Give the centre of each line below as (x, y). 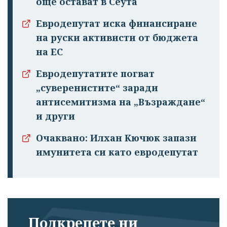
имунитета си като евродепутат (117, 152)
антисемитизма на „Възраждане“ (121, 102)
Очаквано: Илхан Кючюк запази (116, 138)
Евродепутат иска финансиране (117, 23)
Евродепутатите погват (95, 73)
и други (55, 116)
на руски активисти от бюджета (117, 37)
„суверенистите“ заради (97, 87)
